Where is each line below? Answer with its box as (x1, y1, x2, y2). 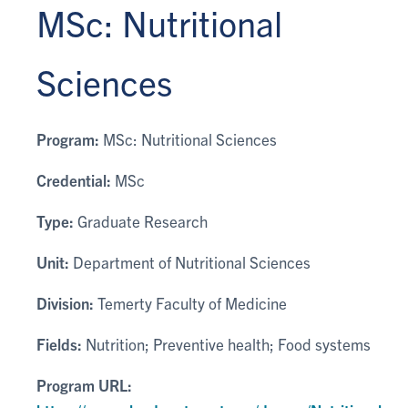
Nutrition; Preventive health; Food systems (82, 334, 371, 353)
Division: (36, 293, 94, 312)
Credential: (36, 170, 111, 189)
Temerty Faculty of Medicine (94, 293, 287, 312)
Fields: (36, 334, 82, 353)
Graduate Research (74, 211, 208, 230)
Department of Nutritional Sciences (69, 252, 311, 271)
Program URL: (36, 375, 132, 394)
